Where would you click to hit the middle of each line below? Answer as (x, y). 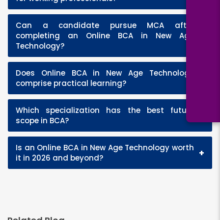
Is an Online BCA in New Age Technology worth (105, 148)
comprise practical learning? (71, 83)
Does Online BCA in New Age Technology (105, 73)
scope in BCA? (42, 121)
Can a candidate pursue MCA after (105, 25)
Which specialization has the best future (105, 110)
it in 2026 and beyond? (59, 158)
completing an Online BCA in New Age (105, 36)
